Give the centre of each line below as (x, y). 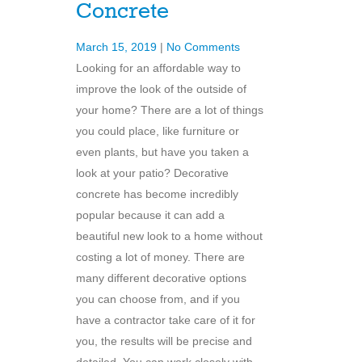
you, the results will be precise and (164, 341)
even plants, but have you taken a (162, 152)
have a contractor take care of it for (166, 320)
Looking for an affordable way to (158, 68)
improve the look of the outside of (161, 89)
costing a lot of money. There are (160, 257)
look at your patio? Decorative (152, 173)
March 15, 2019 (118, 47)
